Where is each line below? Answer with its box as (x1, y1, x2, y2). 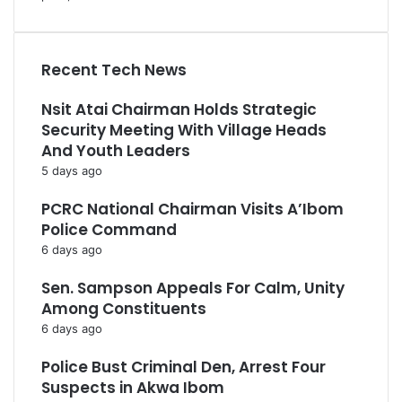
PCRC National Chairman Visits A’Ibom (41, 198, 344, 220)
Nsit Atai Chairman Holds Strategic (41, 99, 317, 120)
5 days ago (41, 163, 102, 178)
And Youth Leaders (41, 140, 190, 162)
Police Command (41, 219, 177, 240)
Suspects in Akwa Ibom (41, 377, 224, 398)
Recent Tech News (41, 59, 187, 81)
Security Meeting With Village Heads (41, 119, 327, 141)
